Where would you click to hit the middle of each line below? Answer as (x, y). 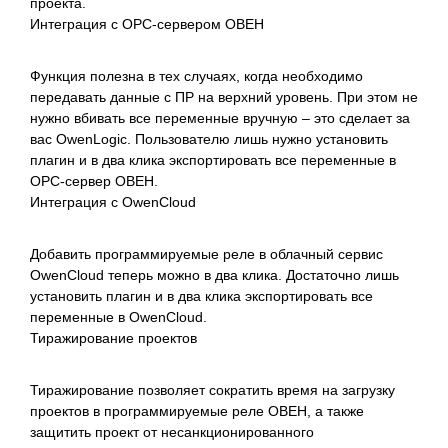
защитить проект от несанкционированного (172, 431)
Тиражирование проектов (113, 337)
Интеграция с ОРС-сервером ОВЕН (147, 23)
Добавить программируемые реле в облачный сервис (206, 253)
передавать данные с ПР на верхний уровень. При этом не (224, 96)
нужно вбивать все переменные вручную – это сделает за (220, 117)
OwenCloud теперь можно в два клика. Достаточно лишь (214, 274)
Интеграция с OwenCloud (113, 201)
